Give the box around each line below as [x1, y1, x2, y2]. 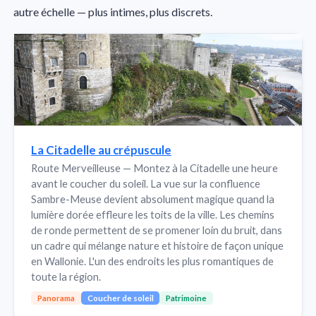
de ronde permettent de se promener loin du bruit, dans [31, 224, 283, 237]
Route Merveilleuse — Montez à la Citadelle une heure [31, 162, 279, 175]
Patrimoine [166, 293, 207, 303]
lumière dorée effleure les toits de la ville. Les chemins [31, 208, 275, 221]
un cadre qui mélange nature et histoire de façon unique [31, 239, 284, 253]
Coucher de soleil [87, 293, 154, 303]
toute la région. [31, 270, 102, 284]
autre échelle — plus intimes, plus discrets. [13, 4, 213, 18]
